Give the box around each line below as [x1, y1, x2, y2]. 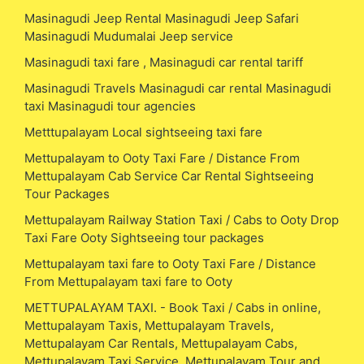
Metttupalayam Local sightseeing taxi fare [24, 123, 262, 140]
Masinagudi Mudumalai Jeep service [24, 28, 233, 44]
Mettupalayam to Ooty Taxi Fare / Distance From [24, 149, 300, 166]
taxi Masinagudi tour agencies [24, 97, 196, 114]
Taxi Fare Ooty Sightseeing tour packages [24, 229, 264, 245]
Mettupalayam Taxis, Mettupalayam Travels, [24, 317, 274, 333]
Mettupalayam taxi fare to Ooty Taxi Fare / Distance [24, 255, 316, 271]
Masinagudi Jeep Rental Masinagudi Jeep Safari [24, 10, 299, 26]
